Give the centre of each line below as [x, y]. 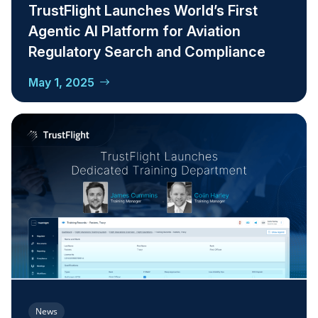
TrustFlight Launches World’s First [143, 11]
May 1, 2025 [61, 83]
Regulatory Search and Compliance [147, 52]
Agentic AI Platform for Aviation [135, 32]
